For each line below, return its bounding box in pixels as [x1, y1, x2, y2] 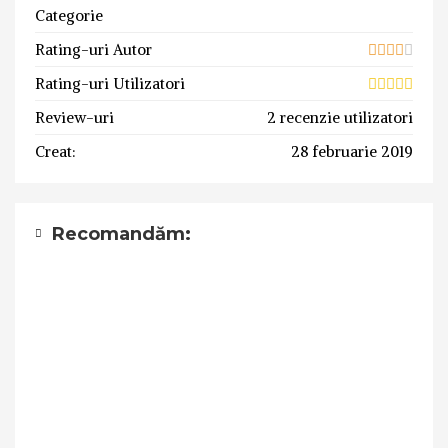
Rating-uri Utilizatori [35, 73, 185, 93]
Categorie [35, 5, 103, 25]
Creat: [35, 141, 76, 161]
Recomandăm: [52, 222, 191, 245]
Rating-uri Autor [35, 39, 152, 59]
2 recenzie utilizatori [267, 107, 413, 127]
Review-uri [35, 107, 114, 127]
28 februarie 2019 [291, 141, 413, 161]
